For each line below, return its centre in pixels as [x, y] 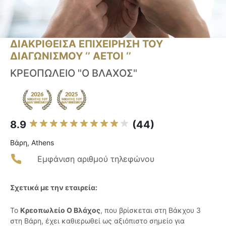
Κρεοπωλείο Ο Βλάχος [60, 210]
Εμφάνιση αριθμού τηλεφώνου [96, 159]
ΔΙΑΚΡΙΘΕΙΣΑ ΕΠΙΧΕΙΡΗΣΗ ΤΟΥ [87, 44]
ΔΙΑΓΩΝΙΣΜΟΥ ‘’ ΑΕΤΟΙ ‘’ [71, 56]
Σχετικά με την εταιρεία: [54, 188]
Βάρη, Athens [32, 143]
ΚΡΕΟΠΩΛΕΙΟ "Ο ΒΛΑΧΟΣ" [74, 73]
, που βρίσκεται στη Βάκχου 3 [151, 210]
